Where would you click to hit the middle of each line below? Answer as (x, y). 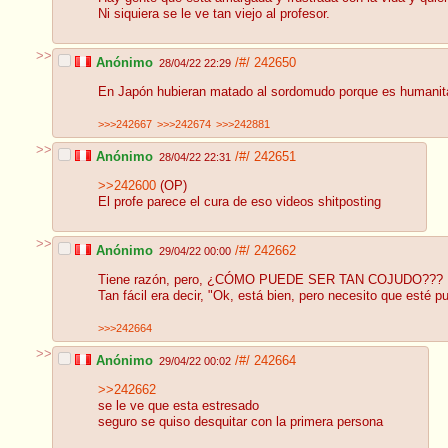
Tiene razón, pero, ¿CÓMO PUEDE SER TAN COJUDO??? (270, 280)
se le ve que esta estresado (178, 406)
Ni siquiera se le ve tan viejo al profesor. (214, 14)
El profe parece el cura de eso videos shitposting (239, 202)
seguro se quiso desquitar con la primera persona (240, 422)
